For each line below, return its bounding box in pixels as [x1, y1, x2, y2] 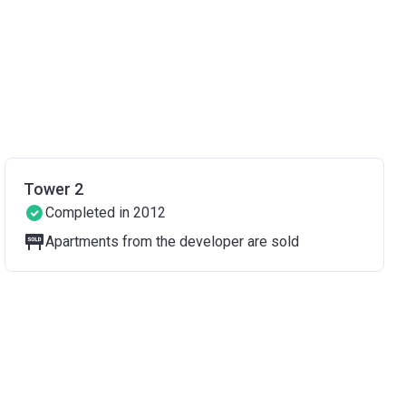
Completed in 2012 [45, 204, 167, 221]
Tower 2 [24, 179, 84, 198]
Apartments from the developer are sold [45, 233, 300, 250]
